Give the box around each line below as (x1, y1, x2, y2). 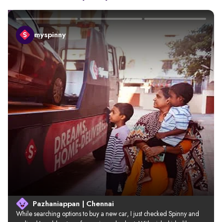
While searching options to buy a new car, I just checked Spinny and (16, 211, 201, 218)
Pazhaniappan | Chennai (33, 200, 114, 208)
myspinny (34, 31, 66, 39)
